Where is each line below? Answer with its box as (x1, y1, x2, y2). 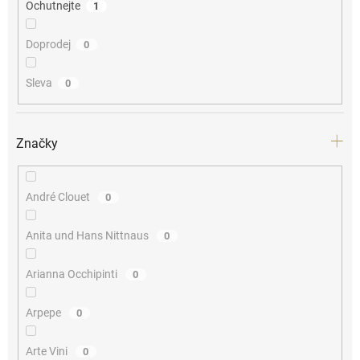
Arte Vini (25, 344, 70, 358)
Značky (16, 135, 58, 151)
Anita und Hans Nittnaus (25, 228, 151, 242)
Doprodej (25, 38, 71, 51)
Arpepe (25, 305, 63, 319)
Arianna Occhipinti (25, 267, 120, 280)
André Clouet (25, 190, 92, 203)
